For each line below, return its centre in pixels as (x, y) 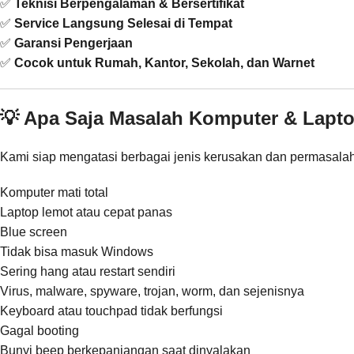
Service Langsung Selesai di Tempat (123, 23)
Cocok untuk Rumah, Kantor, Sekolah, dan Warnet (164, 62)
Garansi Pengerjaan (73, 43)
